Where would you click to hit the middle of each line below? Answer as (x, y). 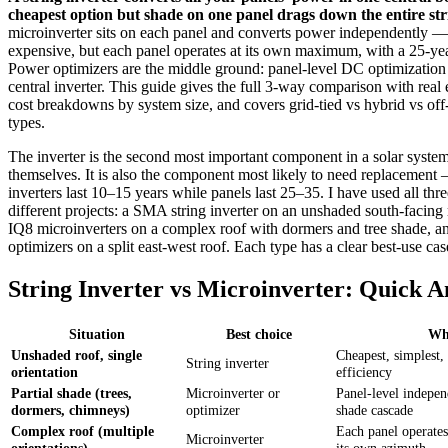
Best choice (259, 333)
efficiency (364, 371)
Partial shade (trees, (71, 392)
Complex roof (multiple (82, 430)
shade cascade (374, 409)
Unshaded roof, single (76, 354)
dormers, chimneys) (70, 409)
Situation (96, 333)
